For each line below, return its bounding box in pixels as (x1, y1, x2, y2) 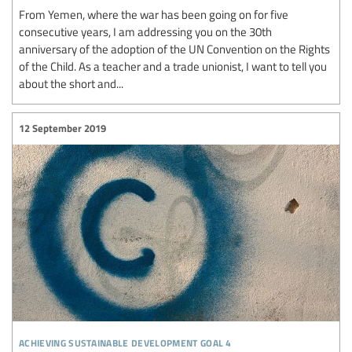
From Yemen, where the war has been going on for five (19, 5, 288, 22)
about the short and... (19, 75, 123, 91)
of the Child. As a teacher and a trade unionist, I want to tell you (19, 57, 327, 74)
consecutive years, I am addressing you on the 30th (19, 23, 272, 39)
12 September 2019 (19, 121, 106, 136)
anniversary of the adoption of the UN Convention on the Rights (19, 40, 330, 57)
